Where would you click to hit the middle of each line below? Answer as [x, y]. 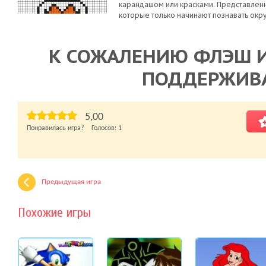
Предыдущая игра [71, 182]
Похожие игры [54, 213]
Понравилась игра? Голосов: [72, 128]
